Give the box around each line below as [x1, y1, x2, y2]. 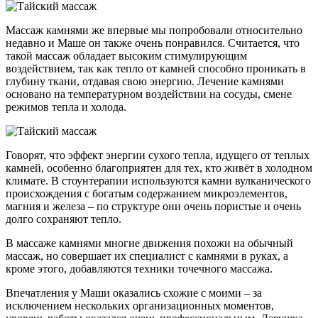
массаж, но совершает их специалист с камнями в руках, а [6, 250, 288, 263]
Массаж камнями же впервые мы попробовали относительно [6, 24, 302, 37]
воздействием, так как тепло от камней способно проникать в [6, 62, 306, 75]
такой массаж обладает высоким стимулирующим [6, 50, 247, 62]
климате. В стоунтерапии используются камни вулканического [6, 175, 311, 187]
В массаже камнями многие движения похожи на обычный [6, 237, 293, 250]
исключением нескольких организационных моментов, [6, 300, 274, 312]
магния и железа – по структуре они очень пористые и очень [6, 200, 301, 213]
